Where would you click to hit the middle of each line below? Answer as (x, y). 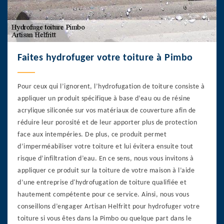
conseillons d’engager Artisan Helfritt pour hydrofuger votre (108, 206)
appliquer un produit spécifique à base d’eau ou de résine (104, 98)
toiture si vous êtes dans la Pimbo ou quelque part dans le (104, 218)
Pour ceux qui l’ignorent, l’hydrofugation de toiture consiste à (111, 86)
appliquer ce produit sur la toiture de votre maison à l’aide (106, 170)
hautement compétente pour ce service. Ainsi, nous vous (103, 194)
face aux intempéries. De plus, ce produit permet (92, 134)
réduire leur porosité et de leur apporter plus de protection (107, 122)
